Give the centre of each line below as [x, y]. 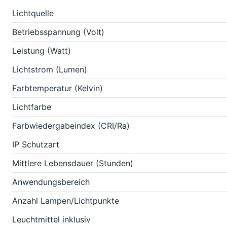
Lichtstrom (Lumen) [50, 69]
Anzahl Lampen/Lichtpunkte [66, 201]
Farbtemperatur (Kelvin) [58, 88]
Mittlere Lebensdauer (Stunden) [73, 163]
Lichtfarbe [32, 107]
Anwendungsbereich [51, 182]
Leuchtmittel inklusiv [51, 219]
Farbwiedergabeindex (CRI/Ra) [71, 126]
